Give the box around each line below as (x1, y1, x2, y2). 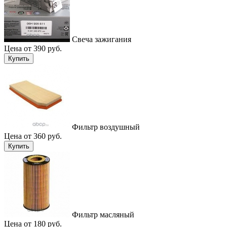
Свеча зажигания (70, 34, 131, 44)
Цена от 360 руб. (4, 131, 62, 140)
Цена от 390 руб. (4, 44, 62, 53)
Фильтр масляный (70, 210, 134, 219)
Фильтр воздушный (70, 122, 140, 131)
